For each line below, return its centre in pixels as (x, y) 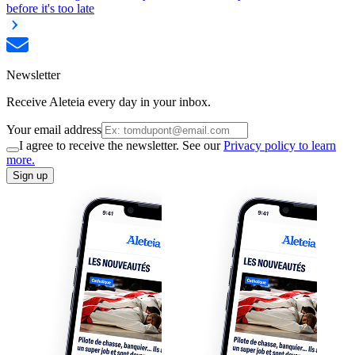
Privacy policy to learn (280, 145)
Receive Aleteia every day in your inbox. (109, 101)
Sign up (30, 175)
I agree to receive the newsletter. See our (121, 145)
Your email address (54, 129)
